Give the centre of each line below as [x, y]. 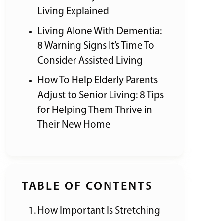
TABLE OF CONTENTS [87, 187]
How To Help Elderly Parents [98, 80]
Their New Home [74, 125]
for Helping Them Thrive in [95, 110]
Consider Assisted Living [90, 61]
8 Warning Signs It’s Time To [96, 46]
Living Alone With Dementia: [100, 31]
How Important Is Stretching [99, 211]
